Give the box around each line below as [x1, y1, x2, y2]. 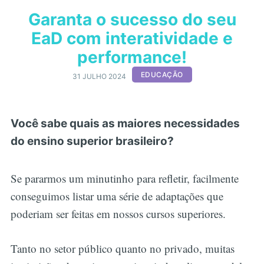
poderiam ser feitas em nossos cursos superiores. [10, 206, 229, 222]
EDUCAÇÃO [140, 70, 183, 80]
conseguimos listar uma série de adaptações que [10, 189, 223, 204]
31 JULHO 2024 [72, 71, 126, 81]
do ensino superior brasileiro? [10, 134, 176, 148]
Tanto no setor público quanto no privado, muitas [10, 240, 235, 256]
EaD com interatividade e [31, 28, 233, 49]
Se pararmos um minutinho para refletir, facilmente [10, 171, 239, 186]
